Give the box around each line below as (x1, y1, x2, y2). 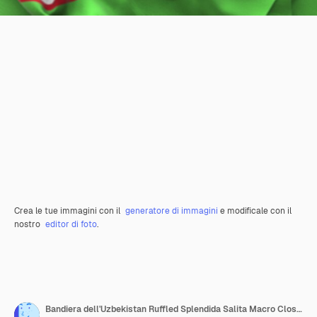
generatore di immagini (125, 205, 218, 217)
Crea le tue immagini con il (14, 205, 122, 217)
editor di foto (45, 219, 97, 231)
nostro (14, 219, 42, 231)
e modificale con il (218, 205, 292, 217)
